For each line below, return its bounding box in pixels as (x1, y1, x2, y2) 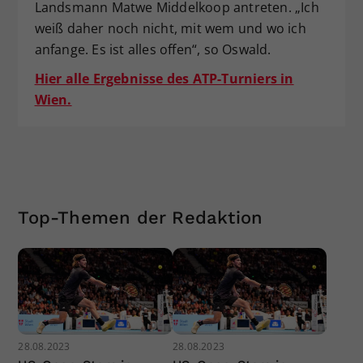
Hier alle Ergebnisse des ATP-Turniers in (34, 69, 294, 88)
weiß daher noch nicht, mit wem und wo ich (34, 19, 306, 37)
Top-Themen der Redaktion (18, 207, 263, 228)
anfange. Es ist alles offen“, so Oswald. (34, 40, 271, 58)
